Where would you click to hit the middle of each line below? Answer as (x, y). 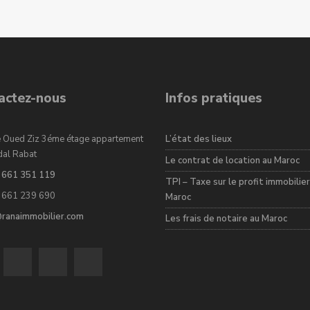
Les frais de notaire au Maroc (226, 219)
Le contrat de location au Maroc (232, 161)
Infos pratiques (214, 98)
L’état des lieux (199, 139)
